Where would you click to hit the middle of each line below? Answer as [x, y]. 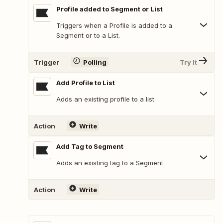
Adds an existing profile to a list [105, 99]
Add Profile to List [86, 83]
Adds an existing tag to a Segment [110, 163]
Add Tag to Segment [90, 147]
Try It [188, 62]
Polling [95, 62]
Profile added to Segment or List [110, 9]
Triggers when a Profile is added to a [114, 26]
